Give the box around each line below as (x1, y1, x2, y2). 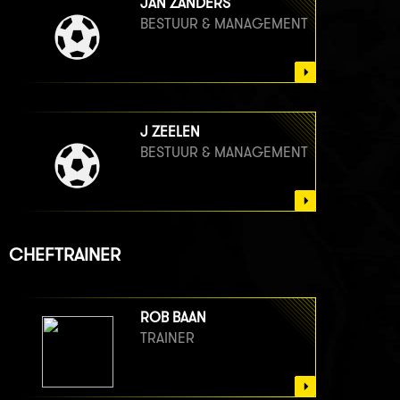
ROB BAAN (140, 308, 206, 326)
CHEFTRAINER (9, 242, 121, 265)
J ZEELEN (140, 123, 200, 141)
